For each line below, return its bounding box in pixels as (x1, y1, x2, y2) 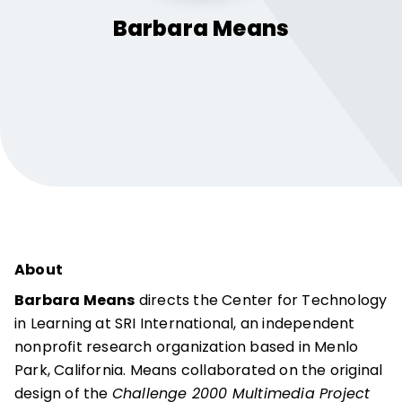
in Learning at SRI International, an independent (14, 313, 355, 334)
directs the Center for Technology (135, 290, 388, 310)
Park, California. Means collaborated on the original (14, 360, 383, 380)
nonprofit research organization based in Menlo (14, 336, 359, 357)
